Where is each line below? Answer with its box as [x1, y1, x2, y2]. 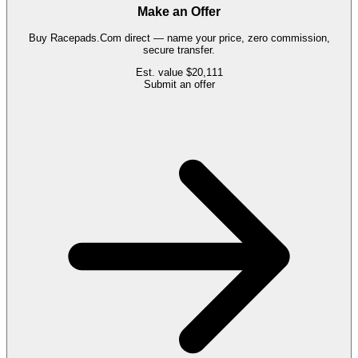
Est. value [135, 66, 186, 79]
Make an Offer [137, 5, 221, 19]
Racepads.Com [50, 32, 121, 45]
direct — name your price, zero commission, [121, 32, 330, 45]
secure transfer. [143, 44, 215, 57]
